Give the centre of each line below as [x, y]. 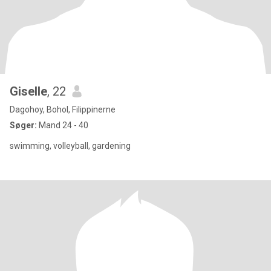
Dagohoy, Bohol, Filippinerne [63, 109]
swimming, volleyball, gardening [70, 146]
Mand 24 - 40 [63, 125]
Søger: [23, 125]
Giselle [28, 91]
